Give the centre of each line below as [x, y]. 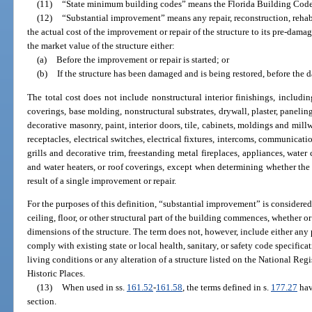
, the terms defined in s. [226, 287]
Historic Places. [56, 273]
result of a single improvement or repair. [102, 180]
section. [42, 301]
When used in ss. [94, 287]
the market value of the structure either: [101, 46]
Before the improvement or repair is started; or [142, 60]
